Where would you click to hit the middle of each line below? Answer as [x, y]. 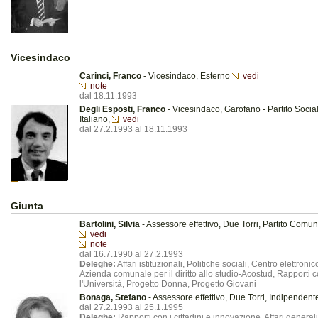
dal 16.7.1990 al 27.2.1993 [131, 254]
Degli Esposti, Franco [122, 109]
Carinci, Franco [110, 76]
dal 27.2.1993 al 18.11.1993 [133, 129]
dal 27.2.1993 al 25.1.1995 [131, 307]
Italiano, [96, 119]
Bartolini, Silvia [110, 224]
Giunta [27, 206]
